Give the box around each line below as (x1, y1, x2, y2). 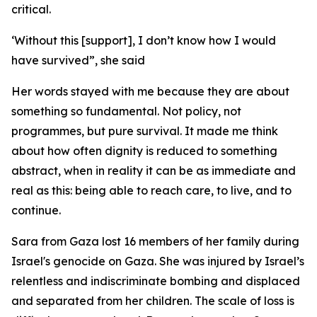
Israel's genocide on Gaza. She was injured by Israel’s (11, 254, 304, 268)
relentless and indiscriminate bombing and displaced (11, 274, 300, 288)
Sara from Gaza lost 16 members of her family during (11, 234, 299, 248)
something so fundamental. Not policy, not (11, 104, 241, 118)
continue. (11, 203, 61, 217)
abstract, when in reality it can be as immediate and (11, 163, 296, 178)
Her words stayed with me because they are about (11, 84, 289, 98)
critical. (11, 2, 51, 16)
